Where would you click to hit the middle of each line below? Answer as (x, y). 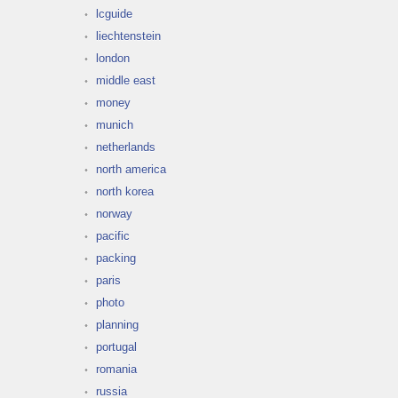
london (113, 58)
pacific (113, 235)
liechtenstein (128, 36)
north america (131, 169)
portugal (116, 346)
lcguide (114, 13)
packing (116, 258)
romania (116, 369)
